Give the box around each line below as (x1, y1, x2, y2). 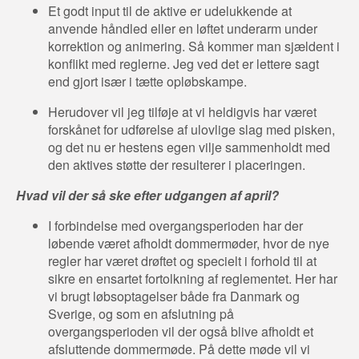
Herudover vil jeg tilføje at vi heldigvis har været (48, 102, 317, 121)
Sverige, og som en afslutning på (48, 304, 234, 323)
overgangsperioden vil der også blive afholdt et (48, 321, 313, 341)
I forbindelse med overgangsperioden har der (48, 216, 303, 235)
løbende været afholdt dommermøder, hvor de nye (48, 233, 329, 252)
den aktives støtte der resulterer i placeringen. (48, 155, 305, 174)
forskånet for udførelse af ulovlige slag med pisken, (48, 119, 335, 139)
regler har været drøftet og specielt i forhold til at (48, 251, 317, 270)
